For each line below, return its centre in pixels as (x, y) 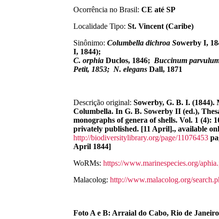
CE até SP (158, 10)
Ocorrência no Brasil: (107, 10)
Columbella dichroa (140, 43)
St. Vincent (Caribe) (161, 26)
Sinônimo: (90, 43)
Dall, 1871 (165, 69)
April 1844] (92, 146)
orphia (93, 60)
